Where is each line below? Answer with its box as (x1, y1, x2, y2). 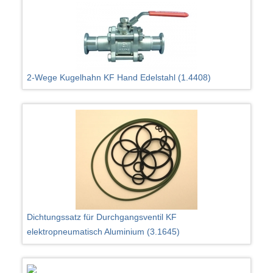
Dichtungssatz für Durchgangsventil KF (27, 212, 177, 222)
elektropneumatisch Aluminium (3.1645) (27, 227, 180, 237)
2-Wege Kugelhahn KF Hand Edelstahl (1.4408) (27, 73, 211, 83)
